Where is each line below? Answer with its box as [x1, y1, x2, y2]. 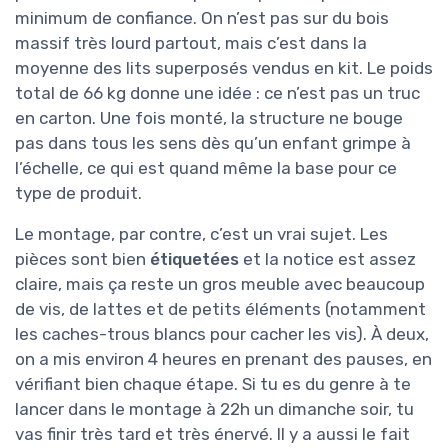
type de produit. [15, 182, 142, 203]
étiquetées [150, 248, 239, 269]
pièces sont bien [15, 248, 150, 269]
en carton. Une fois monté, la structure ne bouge [15, 107, 403, 128]
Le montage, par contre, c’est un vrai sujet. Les [15, 223, 388, 244]
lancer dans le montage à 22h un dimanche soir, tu [15, 398, 414, 419]
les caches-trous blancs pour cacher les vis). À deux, [15, 323, 429, 344]
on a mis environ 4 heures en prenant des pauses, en [15, 348, 432, 369]
